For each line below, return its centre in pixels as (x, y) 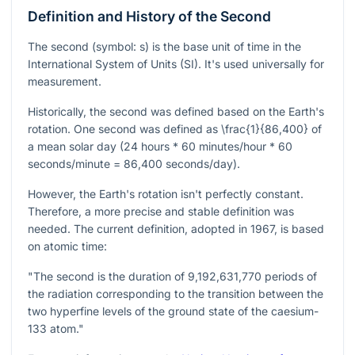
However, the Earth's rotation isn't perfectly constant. (166, 193)
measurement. (65, 81)
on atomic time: (67, 246)
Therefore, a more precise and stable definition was (161, 211)
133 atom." (56, 328)
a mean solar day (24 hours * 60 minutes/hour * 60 (160, 146)
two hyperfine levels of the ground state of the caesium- (173, 311)
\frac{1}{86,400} (265, 128)
